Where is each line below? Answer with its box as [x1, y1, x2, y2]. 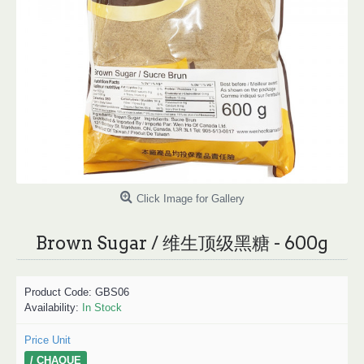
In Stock [82, 301, 122, 314]
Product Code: [24, 286, 95, 298]
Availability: [24, 301, 82, 314]
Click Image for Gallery [136, 193, 245, 205]
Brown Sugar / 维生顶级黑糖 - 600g [36, 232, 328, 253]
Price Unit [24, 334, 71, 346]
